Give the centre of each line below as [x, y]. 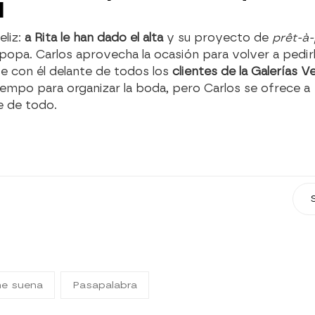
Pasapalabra [105, 285]
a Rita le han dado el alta [94, 37]
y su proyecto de [216, 37]
